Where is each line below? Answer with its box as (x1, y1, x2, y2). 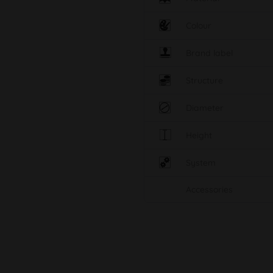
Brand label (185, 48, 233, 59)
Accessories (185, 184, 233, 196)
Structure (185, 75, 223, 87)
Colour (185, 20, 211, 32)
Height (185, 130, 212, 141)
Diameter (185, 102, 224, 114)
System (185, 157, 216, 169)
